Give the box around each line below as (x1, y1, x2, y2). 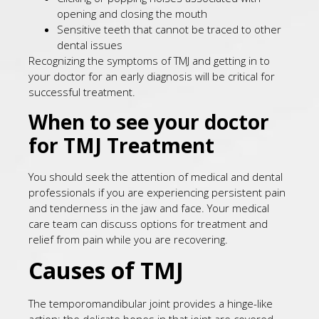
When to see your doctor (28, 108, 269, 135)
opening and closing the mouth (57, 6, 207, 21)
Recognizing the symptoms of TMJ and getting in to (28, 53, 270, 68)
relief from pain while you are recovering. (28, 231, 228, 246)
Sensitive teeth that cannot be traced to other (57, 22, 281, 37)
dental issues (57, 38, 122, 53)
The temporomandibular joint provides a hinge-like (28, 296, 273, 310)
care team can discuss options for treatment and (28, 216, 268, 231)
